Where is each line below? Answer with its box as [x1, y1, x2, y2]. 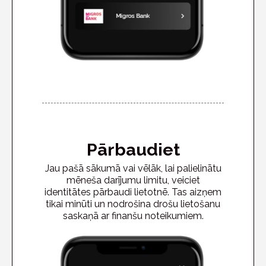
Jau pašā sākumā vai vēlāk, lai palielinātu [45, 163, 221, 175]
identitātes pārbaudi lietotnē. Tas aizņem [45, 186, 221, 198]
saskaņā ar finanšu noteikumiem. [62, 210, 204, 222]
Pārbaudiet [86, 140, 180, 160]
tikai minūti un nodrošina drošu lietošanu [46, 198, 220, 210]
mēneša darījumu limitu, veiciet [66, 175, 200, 186]
